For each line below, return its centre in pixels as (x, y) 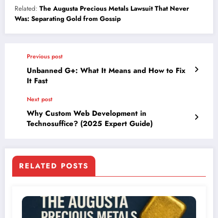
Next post (40, 99)
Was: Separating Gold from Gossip (68, 18)
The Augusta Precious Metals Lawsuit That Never (114, 8)
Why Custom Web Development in (87, 113)
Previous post (45, 56)
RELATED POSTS (54, 166)
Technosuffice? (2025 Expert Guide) (90, 123)
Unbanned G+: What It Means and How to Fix (106, 70)
